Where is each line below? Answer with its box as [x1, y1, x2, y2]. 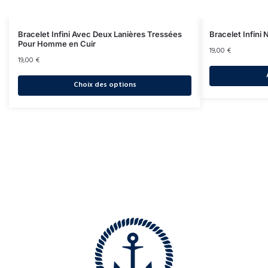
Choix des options [73, 78, 136, 92]
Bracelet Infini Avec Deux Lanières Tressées [18, 29, 182, 39]
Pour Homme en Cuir [18, 38, 96, 48]
